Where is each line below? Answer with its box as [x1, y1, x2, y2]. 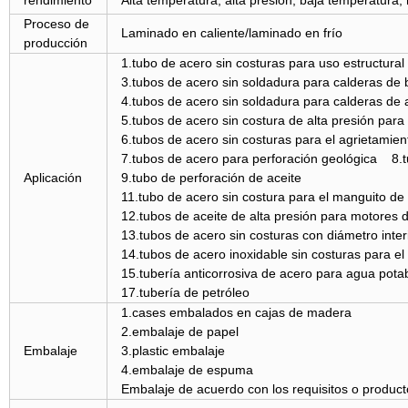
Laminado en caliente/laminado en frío [120, 25, 342, 40]
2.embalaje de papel [120, 324, 239, 339]
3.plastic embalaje [120, 343, 225, 358]
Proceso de [23, 16, 89, 31]
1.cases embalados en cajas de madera [120, 305, 352, 320]
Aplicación [23, 170, 82, 185]
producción [23, 36, 87, 50]
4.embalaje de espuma [120, 362, 253, 377]
